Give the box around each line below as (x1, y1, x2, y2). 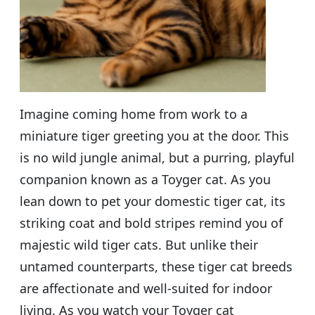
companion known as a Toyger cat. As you (20, 170, 271, 188)
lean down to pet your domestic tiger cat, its (20, 192, 285, 210)
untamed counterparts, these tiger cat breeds (20, 257, 292, 275)
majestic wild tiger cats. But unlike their (20, 236, 258, 253)
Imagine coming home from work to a (20, 105, 247, 122)
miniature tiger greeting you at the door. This (20, 127, 289, 144)
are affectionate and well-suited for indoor (20, 279, 272, 297)
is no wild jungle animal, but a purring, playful (20, 148, 295, 166)
